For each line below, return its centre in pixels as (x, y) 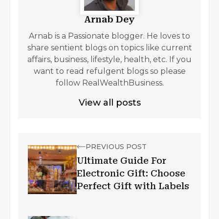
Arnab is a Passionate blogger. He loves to (109, 36)
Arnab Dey (109, 20)
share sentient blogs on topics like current (109, 48)
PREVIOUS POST (116, 147)
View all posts (109, 103)
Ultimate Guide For (121, 161)
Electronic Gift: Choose (131, 174)
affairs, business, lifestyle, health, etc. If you (109, 60)
